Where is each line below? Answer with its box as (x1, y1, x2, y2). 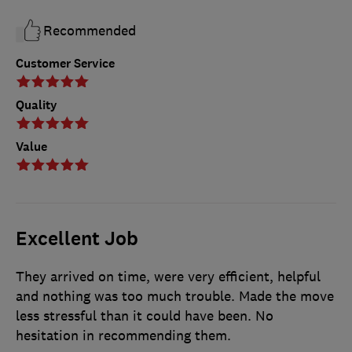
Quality (16, 97, 57, 114)
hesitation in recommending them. (16, 327, 231, 345)
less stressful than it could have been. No (16, 307, 273, 325)
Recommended (43, 22, 136, 40)
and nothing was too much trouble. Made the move (16, 288, 334, 306)
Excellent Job (16, 226, 138, 252)
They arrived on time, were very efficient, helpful (16, 268, 321, 286)
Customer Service (16, 55, 115, 72)
